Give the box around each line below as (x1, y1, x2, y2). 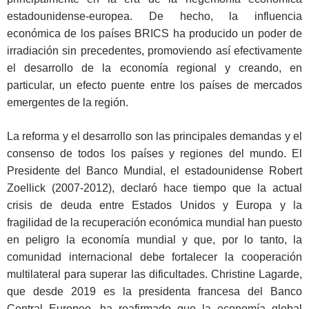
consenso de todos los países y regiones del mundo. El (7, 148, 302, 160)
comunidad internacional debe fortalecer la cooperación (7, 251, 302, 263)
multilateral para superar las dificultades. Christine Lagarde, (7, 268, 302, 281)
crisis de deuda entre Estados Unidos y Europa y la (7, 199, 302, 212)
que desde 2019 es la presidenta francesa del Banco (7, 286, 302, 298)
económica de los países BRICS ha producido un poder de (7, 28, 302, 40)
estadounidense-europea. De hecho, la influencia (7, 10, 302, 23)
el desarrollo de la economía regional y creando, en (7, 62, 302, 74)
